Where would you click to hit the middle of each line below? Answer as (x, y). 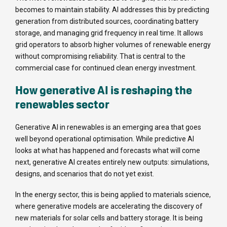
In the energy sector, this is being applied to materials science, (113, 194)
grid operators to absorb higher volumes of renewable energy (113, 44)
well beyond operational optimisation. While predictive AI (105, 139)
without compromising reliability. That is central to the (100, 56)
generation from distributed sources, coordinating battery (107, 21)
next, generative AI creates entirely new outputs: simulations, (112, 162)
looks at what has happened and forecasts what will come (108, 150)
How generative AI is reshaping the (104, 90)
